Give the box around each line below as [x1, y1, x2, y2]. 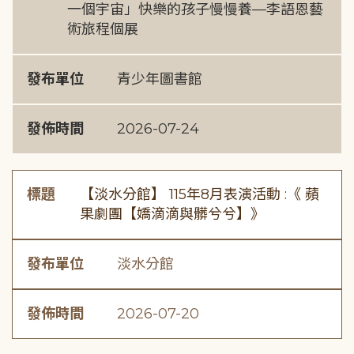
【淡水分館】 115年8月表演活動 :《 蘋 [79, 186, 319, 203]
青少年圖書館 [117, 70, 202, 88]
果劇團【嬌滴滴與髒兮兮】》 [79, 205, 265, 223]
